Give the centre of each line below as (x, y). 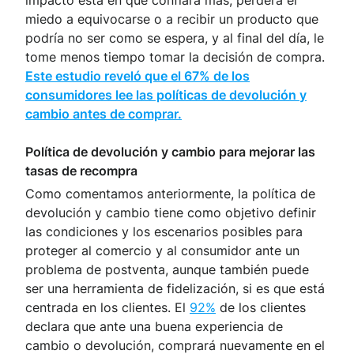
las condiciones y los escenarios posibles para (164, 231)
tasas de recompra (81, 170)
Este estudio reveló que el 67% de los (137, 75)
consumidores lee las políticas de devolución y (166, 94)
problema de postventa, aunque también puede (167, 269)
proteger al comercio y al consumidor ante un (162, 250)
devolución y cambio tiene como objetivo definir (171, 212)
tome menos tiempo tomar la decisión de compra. (175, 56)
